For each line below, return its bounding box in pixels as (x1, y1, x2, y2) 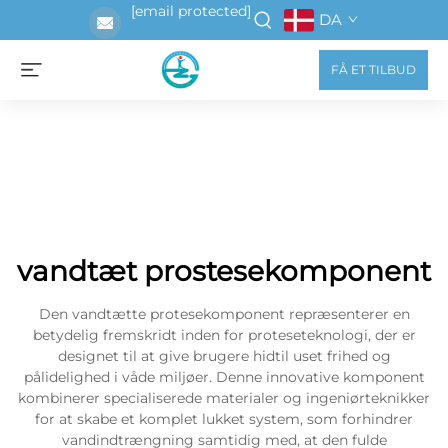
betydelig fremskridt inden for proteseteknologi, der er (32, 326, 416, 344)
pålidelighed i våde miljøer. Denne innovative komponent (23, 368, 425, 386)
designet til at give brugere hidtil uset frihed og (57, 347, 391, 365)
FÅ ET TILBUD (331, 62, 416, 77)
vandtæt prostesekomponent (17, 254, 431, 288)
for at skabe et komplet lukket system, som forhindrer (35, 410, 413, 428)
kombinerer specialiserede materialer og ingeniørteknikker (18, 389, 430, 407)
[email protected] (131, 2, 251, 20)
